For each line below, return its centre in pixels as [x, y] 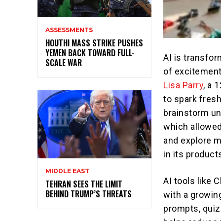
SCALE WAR [64, 63]
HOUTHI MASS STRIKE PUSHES [94, 43]
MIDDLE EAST [67, 171]
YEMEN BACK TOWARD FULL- [90, 53]
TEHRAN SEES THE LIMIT [84, 184]
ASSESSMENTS [69, 30]
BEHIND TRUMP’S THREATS [89, 194]
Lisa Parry [184, 85]
